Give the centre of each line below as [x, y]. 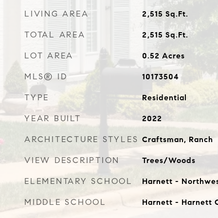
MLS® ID [46, 77]
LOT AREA [49, 56]
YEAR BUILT [53, 118]
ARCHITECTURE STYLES [82, 139]
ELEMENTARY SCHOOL [79, 181]
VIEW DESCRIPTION [72, 160]
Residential [164, 98]
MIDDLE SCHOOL [65, 202]
